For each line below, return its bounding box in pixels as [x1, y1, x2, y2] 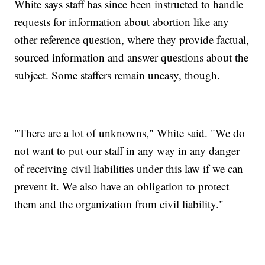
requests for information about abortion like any [14, 14, 230, 30]
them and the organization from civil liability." [14, 196, 224, 212]
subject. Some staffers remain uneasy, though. [14, 67, 221, 83]
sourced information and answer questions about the [14, 50, 249, 65]
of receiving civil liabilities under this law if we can [14, 161, 244, 176]
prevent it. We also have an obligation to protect [14, 179, 230, 194]
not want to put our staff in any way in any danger [14, 143, 240, 159]
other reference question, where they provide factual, [14, 32, 250, 47]
